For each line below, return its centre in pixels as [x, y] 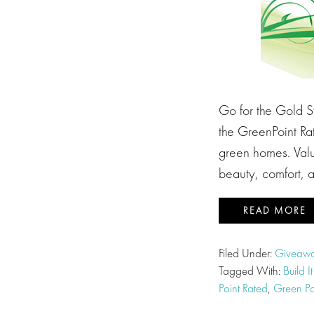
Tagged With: [251, 271]
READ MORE [275, 210]
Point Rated [243, 288]
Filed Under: [247, 253]
